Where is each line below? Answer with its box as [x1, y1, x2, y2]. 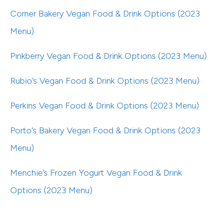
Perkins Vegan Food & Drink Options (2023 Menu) [10, 100, 199, 111]
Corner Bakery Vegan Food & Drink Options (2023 [10, 8, 200, 19]
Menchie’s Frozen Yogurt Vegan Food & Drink [10, 167, 182, 178]
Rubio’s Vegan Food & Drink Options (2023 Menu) [10, 75, 200, 86]
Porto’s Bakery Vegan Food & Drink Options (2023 [10, 125, 200, 136]
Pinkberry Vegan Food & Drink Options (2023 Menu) [10, 50, 207, 61]
